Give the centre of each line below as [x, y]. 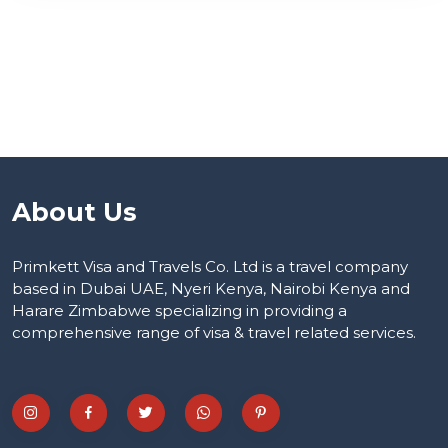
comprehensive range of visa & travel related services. [214, 332]
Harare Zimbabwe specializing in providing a [179, 310]
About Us [74, 212]
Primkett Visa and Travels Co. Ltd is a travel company [210, 266]
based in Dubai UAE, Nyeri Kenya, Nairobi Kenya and [211, 288]
